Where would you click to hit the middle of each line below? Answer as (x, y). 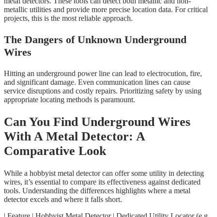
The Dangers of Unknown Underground (95, 40)
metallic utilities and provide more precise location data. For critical (106, 10)
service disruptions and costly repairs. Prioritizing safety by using (103, 91)
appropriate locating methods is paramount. (70, 100)
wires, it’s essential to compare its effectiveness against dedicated (102, 182)
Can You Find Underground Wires (97, 122)
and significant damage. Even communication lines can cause (97, 82)
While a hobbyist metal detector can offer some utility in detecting (104, 173)
